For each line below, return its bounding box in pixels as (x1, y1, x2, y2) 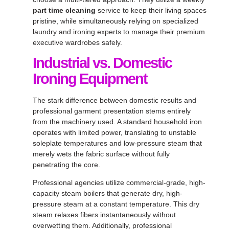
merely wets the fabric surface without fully (33, 150, 170, 158)
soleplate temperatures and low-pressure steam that (33, 139, 202, 148)
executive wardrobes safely (33, 38, 120, 47)
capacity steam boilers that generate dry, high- (33, 189, 182, 198)
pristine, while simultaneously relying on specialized (33, 16, 198, 25)
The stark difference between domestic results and (33, 96, 196, 105)
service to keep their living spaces (96, 6, 207, 14)
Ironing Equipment (33, 71, 147, 87)
